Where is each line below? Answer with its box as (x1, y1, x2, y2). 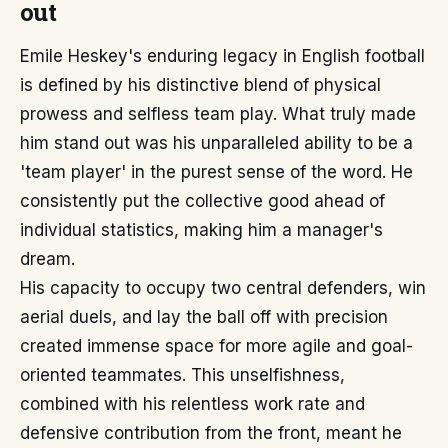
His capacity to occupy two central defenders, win (20, 278, 426, 298)
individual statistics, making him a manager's (20, 220, 383, 240)
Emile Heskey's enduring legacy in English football (20, 46, 425, 66)
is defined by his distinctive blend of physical (20, 75, 381, 95)
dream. (20, 249, 75, 269)
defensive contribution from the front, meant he (20, 423, 402, 443)
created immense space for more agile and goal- (20, 336, 413, 356)
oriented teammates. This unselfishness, (20, 365, 345, 385)
